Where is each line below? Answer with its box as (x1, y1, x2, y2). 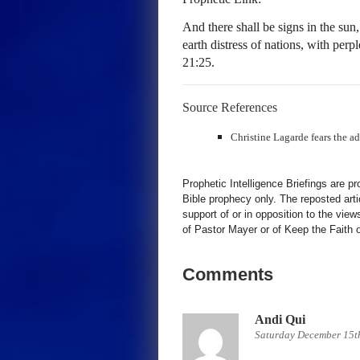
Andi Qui (255, 313, 305, 326)
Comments (182, 264, 273, 284)
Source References (182, 100, 277, 114)
